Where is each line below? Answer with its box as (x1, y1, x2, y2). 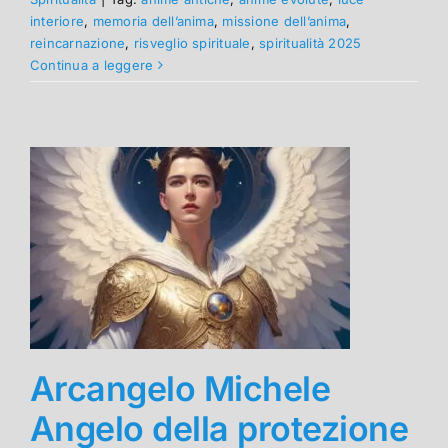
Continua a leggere (30, 56, 154, 73)
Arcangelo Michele (30, 367, 331, 409)
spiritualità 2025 (259, 34, 362, 51)
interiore (30, 12, 85, 29)
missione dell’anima (222, 12, 347, 29)
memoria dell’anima (92, 12, 214, 29)
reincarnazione (30, 34, 126, 51)
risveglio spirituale (133, 34, 251, 51)
